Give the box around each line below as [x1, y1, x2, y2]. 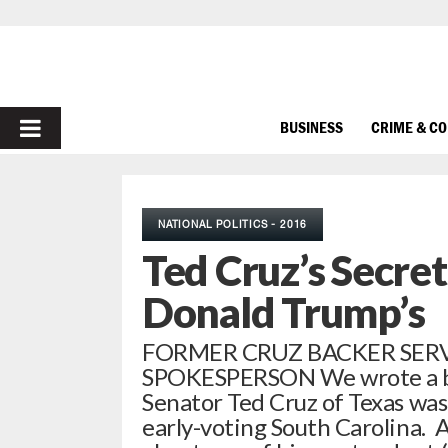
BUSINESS [280, 117, 343, 136]
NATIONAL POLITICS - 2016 [158, 218, 308, 230]
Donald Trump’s [142, 287, 425, 337]
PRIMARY [18, 111, 125, 144]
